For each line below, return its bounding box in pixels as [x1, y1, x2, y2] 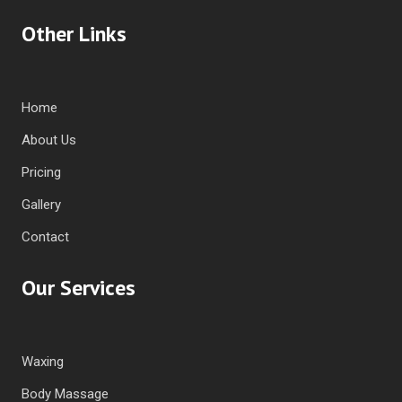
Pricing [22, 163, 61, 180]
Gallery [22, 196, 61, 213]
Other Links [22, 19, 127, 48]
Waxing [22, 353, 64, 370]
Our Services [22, 273, 135, 301]
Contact [22, 228, 69, 245]
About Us [22, 131, 76, 148]
